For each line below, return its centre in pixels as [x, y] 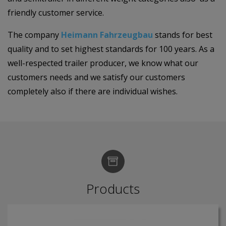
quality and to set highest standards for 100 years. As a [111, 49]
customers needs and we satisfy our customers [96, 77]
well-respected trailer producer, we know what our [103, 63]
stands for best [183, 35]
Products [113, 188]
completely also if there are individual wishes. [93, 91]
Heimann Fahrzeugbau [107, 35]
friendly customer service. [56, 12]
